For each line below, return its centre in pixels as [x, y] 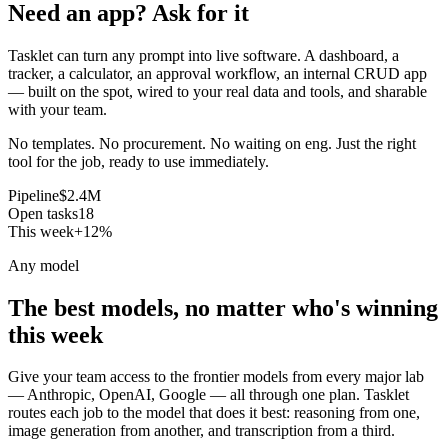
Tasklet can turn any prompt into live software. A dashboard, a [203, 55]
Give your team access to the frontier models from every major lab [216, 377]
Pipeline [33, 195]
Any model [43, 265]
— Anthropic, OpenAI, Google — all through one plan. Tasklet [208, 395]
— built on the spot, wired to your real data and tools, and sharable [217, 91]
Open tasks [43, 213]
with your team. [57, 109]
